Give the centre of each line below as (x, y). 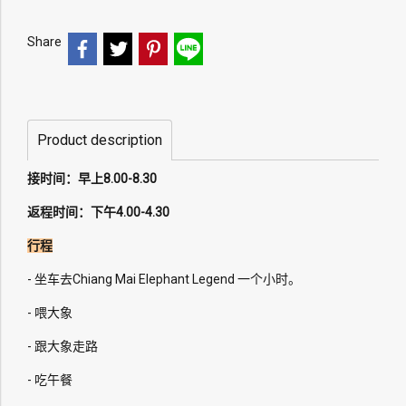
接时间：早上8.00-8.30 (92, 178)
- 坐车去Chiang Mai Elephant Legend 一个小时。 (164, 279)
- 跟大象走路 (63, 346)
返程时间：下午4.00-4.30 (98, 212)
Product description (100, 140)
